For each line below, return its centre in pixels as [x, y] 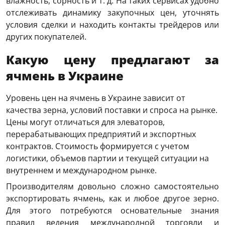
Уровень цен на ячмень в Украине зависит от [96, 98]
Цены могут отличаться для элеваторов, [85, 122]
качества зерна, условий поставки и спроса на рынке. [112, 110]
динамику [82, 13]
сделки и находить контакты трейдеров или [128, 25]
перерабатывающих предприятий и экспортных [101, 134]
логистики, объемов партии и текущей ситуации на [107, 158]
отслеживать [35, 13]
